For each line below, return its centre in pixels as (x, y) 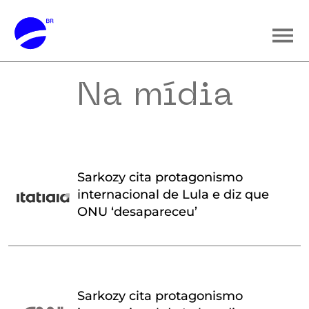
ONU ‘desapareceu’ (137, 212)
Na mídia (154, 97)
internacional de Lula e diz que (173, 195)
